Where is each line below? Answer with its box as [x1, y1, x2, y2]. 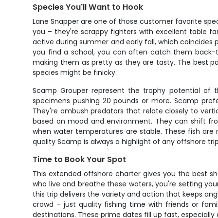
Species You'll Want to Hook [33, 1, 144, 13]
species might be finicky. [33, 68, 117, 77]
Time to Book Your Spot [33, 154, 127, 165]
